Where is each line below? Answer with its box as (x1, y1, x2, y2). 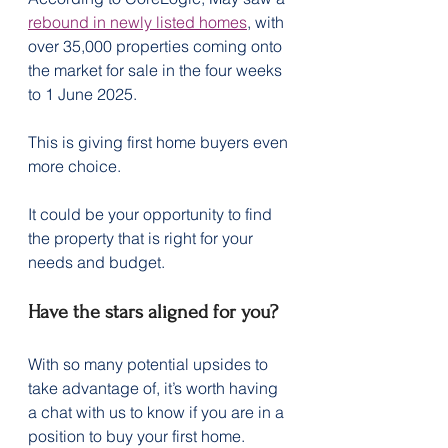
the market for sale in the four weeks (28, 59, 286, 80)
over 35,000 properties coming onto (28, 35, 286, 56)
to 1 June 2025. (28, 83, 137, 104)
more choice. (28, 155, 121, 176)
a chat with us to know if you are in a (28, 401, 288, 422)
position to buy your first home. (28, 425, 245, 446)
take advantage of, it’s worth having (28, 377, 282, 398)
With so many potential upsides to (28, 353, 272, 374)
